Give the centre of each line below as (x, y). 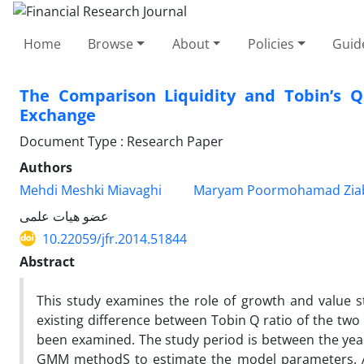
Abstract (47, 261)
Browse (111, 43)
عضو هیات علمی (64, 216)
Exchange (58, 115)
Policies (271, 43)
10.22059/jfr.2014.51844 (115, 238)
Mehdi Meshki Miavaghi (91, 190)
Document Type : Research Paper (121, 141)
